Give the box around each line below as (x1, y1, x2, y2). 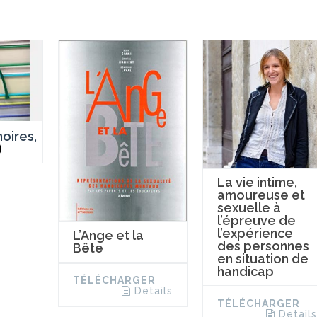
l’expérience (217, 226, 293, 241)
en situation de (217, 251, 309, 267)
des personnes (217, 238, 309, 254)
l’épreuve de (217, 213, 296, 229)
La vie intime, (217, 175, 297, 190)
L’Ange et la (72, 228, 144, 243)
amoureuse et (217, 188, 305, 203)
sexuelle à (217, 200, 281, 216)
